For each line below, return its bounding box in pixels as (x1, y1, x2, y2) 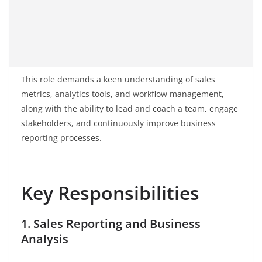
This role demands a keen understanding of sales (21, 74, 215, 85)
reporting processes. (21, 132, 102, 144)
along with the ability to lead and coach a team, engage (21, 103, 238, 115)
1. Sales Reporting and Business (21, 216, 201, 232)
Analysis (21, 231, 68, 247)
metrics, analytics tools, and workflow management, (21, 88, 224, 100)
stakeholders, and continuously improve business (21, 118, 216, 129)
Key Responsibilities (21, 180, 199, 206)
